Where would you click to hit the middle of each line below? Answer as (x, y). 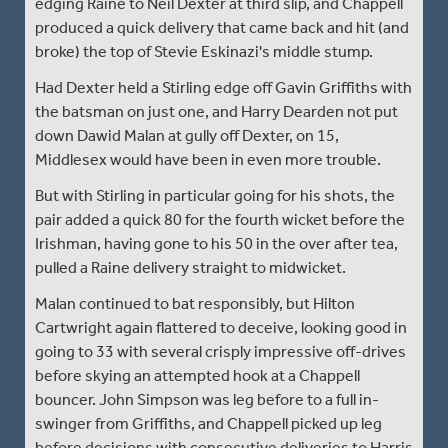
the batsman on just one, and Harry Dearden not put (216, 111)
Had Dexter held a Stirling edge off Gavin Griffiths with (223, 87)
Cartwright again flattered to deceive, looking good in (221, 327)
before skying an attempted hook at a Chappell (197, 375)
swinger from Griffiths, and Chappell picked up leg (208, 423)
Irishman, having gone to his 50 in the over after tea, (216, 243)
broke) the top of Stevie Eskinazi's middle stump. (204, 51)
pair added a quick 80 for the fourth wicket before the (220, 219)
